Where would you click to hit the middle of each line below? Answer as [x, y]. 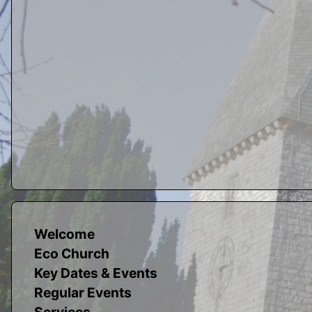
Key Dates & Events [96, 273]
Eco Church [72, 253]
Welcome [64, 234]
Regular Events [83, 292]
